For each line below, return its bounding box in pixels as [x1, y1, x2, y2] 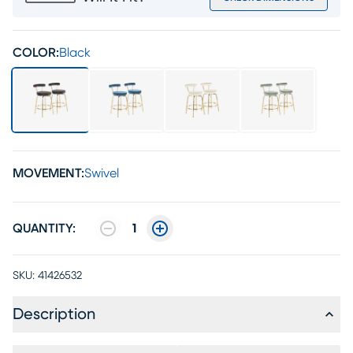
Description [13, 307, 95, 322]
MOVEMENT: [13, 167, 84, 180]
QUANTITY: [13, 222, 76, 235]
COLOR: [13, 46, 59, 59]
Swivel [84, 167, 119, 180]
